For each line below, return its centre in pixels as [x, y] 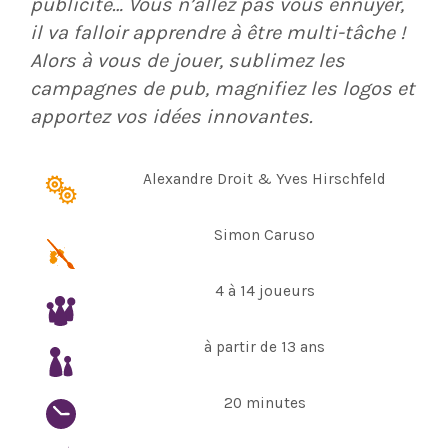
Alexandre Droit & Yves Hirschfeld [265, 179]
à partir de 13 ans [265, 347]
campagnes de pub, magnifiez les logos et [222, 89]
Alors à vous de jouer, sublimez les [187, 61]
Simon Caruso [265, 235]
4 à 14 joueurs [264, 291]
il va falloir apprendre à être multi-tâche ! [218, 33]
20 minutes [264, 403]
